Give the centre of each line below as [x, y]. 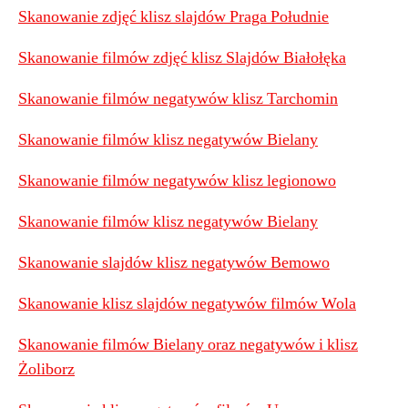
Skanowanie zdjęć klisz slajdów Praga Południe [173, 17]
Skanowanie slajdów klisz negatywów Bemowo [174, 263]
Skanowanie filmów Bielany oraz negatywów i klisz [188, 345]
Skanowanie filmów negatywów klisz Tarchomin [178, 99]
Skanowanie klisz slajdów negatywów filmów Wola [187, 304]
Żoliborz [46, 369]
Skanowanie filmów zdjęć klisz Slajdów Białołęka [182, 58]
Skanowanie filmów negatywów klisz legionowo [177, 181]
